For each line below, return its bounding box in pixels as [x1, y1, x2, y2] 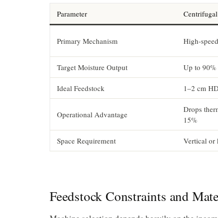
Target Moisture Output [57, 62, 127, 72]
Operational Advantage [57, 109, 127, 119]
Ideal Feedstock [57, 83, 105, 93]
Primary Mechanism [57, 36, 118, 46]
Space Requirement [57, 135, 116, 145]
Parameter [57, 8, 87, 18]
